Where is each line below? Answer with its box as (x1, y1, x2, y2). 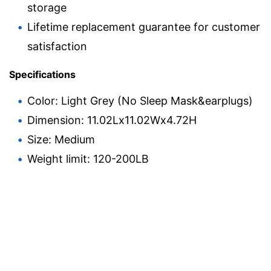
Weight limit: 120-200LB (27, 152, 149, 165)
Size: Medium (27, 132, 95, 146)
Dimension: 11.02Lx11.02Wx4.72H (27, 113, 197, 126)
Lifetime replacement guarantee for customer (27, 20, 260, 33)
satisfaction (27, 39, 87, 53)
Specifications (9, 68, 76, 80)
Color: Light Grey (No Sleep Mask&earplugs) (27, 94, 253, 107)
